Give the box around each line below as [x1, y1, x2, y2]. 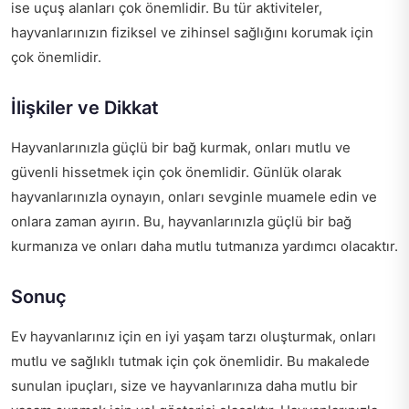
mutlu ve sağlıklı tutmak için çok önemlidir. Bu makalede [11, 352, 370, 371]
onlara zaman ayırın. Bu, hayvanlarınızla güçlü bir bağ [11, 213, 351, 231]
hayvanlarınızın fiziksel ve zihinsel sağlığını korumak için [11, 24, 373, 42]
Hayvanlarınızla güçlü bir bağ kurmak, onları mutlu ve [11, 139, 351, 157]
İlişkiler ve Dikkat [11, 97, 159, 120]
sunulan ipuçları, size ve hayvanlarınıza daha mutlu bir [11, 377, 358, 395]
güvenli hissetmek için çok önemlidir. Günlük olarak [11, 163, 341, 182]
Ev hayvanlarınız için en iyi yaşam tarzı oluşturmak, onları [11, 328, 376, 346]
